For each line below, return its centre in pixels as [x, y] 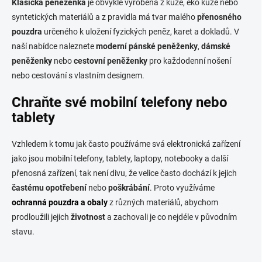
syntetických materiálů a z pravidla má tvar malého [104, 17]
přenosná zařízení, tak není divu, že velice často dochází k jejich [124, 173]
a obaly [94, 202]
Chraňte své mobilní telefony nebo [120, 102]
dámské [216, 46]
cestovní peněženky [111, 61]
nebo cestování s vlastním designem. [78, 75]
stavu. [23, 231]
